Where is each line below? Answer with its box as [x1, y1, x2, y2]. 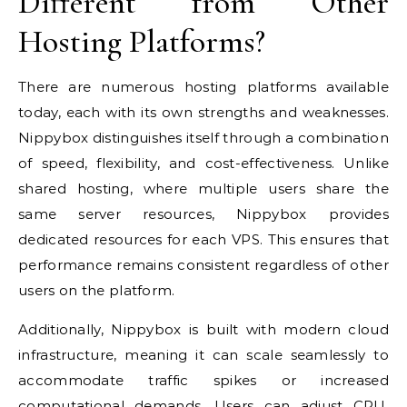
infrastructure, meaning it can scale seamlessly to [18, 346, 389, 364]
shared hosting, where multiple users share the [18, 180, 389, 198]
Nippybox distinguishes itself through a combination [18, 129, 389, 147]
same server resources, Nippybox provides [18, 205, 389, 223]
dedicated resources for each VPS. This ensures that [18, 231, 389, 249]
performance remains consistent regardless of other [18, 256, 389, 274]
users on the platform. [18, 282, 175, 300]
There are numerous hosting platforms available [18, 78, 389, 96]
